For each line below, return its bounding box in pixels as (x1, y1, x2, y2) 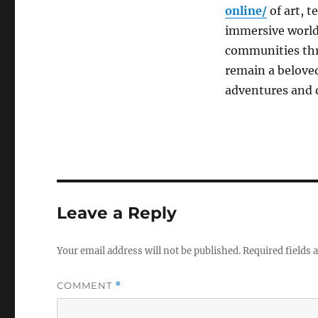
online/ (224, 4, 267, 18)
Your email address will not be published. (57, 245, 241, 257)
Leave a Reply (57, 203, 177, 223)
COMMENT (57, 280, 116, 291)
